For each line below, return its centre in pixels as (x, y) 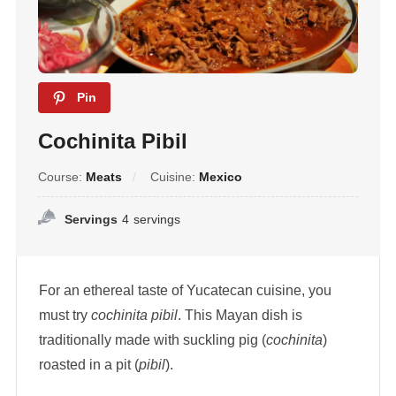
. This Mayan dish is (240, 316)
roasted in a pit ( (88, 365)
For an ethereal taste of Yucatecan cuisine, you (185, 291)
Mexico (220, 177)
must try (65, 316)
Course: (61, 177)
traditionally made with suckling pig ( (152, 340)
